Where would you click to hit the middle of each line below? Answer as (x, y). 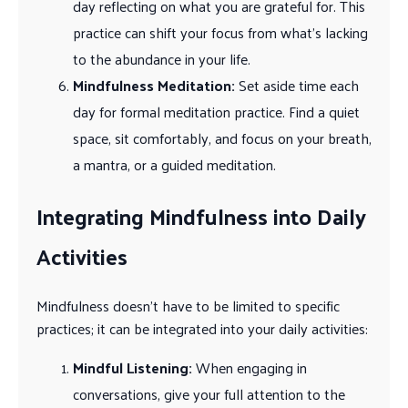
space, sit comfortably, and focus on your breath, (222, 138)
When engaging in (250, 367)
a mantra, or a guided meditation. (174, 164)
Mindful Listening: (133, 367)
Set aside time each (297, 85)
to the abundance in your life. (162, 58)
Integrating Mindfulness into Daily (201, 215)
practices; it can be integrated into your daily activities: (202, 328)
